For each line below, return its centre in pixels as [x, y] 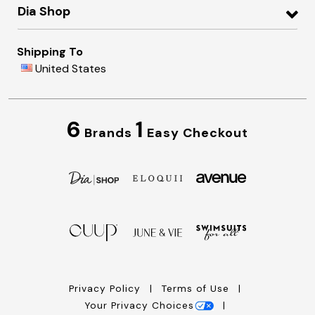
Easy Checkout [196, 133]
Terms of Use [197, 288]
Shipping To [50, 51]
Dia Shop [44, 12]
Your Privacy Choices [139, 305]
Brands [108, 133]
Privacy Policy [106, 288]
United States [71, 68]
